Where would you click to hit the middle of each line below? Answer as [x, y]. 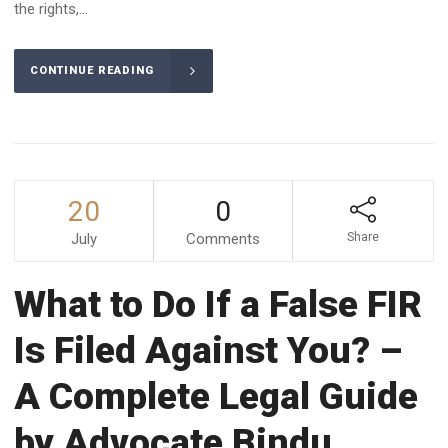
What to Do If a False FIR [218, 304]
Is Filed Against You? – [208, 350]
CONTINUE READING [92, 71]
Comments [223, 238]
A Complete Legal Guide [216, 396]
